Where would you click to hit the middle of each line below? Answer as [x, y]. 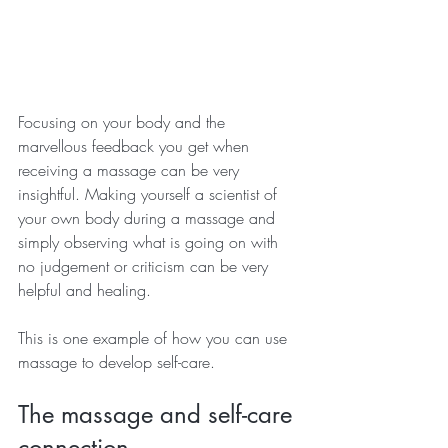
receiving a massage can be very [131, 170]
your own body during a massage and [149, 218]
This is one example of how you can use [155, 338]
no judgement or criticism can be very [145, 266]
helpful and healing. [84, 290]
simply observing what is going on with [150, 242]
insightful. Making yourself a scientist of [150, 194]
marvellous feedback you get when [136, 146]
